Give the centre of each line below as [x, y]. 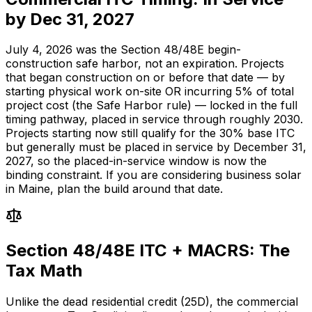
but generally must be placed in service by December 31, [156, 147]
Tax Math [44, 271]
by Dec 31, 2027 [70, 19]
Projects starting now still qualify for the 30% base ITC [150, 133]
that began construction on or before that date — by [145, 78]
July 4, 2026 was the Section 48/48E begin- [123, 50]
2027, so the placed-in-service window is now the [136, 161]
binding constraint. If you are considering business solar [154, 175]
